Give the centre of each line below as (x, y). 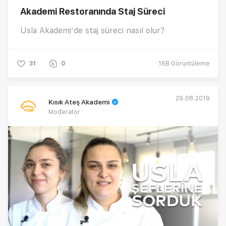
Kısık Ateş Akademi (79, 102)
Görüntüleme (190, 63)
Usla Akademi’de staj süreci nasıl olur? (92, 30)
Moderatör (64, 112)
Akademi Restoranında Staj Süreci (93, 11)
